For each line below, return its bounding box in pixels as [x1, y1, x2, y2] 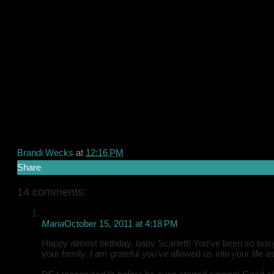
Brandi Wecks [17, 147, 73, 158]
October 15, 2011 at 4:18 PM [64, 218, 178, 229]
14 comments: [17, 186, 86, 198]
